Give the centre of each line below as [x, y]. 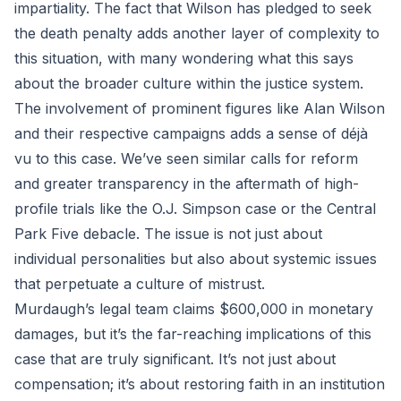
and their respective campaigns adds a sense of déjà [191, 133]
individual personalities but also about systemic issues [196, 259]
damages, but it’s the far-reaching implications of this [193, 334]
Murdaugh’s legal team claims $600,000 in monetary [194, 309]
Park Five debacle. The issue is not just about [168, 234]
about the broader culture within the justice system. [189, 83]
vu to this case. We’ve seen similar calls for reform [186, 158]
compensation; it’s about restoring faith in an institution [200, 384]
